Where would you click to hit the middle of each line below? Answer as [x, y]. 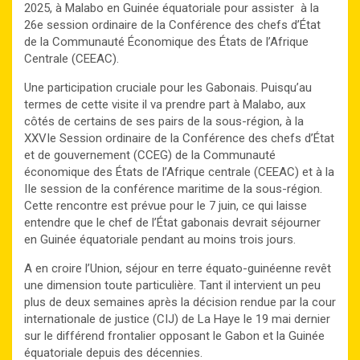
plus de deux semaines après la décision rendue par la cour [180, 302]
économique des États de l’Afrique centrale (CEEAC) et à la [179, 172]
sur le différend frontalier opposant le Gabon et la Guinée [174, 335]
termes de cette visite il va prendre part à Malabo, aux [165, 104]
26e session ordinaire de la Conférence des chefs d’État [172, 25]
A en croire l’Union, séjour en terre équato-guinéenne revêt [178, 268]
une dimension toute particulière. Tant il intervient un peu [172, 285]
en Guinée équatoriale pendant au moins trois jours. [160, 239]
